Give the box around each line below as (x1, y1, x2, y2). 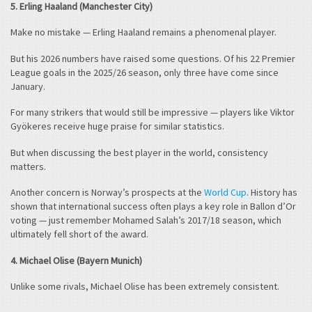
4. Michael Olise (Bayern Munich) (10, 253, 142, 267)
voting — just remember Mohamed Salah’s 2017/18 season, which (10, 214, 281, 227)
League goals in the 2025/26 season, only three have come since (10, 65, 279, 79)
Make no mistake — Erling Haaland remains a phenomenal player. (10, 26, 276, 39)
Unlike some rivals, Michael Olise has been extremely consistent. (10, 280, 279, 293)
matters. (10, 159, 46, 173)
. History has (247, 186, 297, 199)
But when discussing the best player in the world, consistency (10, 146, 268, 159)
